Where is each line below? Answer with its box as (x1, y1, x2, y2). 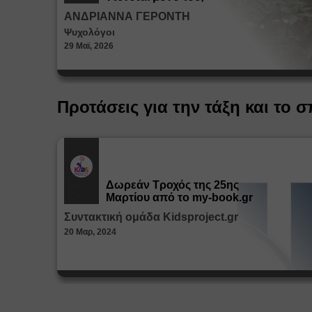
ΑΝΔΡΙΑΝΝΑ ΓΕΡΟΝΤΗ (64, 10, 190, 22)
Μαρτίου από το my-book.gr (106, 191, 253, 203)
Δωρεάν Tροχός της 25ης (106, 178, 239, 191)
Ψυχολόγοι (64, 26, 115, 38)
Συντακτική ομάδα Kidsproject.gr (64, 210, 238, 223)
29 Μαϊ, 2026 (64, 40, 114, 51)
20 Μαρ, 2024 (64, 226, 116, 237)
